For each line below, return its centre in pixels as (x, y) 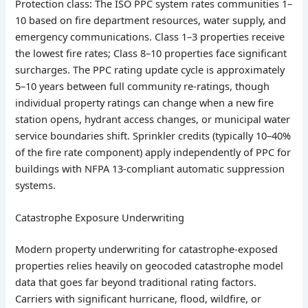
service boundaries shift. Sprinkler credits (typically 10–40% (153, 135)
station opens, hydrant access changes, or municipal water (153, 119)
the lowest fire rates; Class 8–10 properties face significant (151, 53)
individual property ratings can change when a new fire (145, 102)
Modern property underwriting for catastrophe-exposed (147, 249)
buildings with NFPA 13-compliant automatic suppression (150, 168)
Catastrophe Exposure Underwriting (100, 218)
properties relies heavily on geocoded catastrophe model (150, 266)
